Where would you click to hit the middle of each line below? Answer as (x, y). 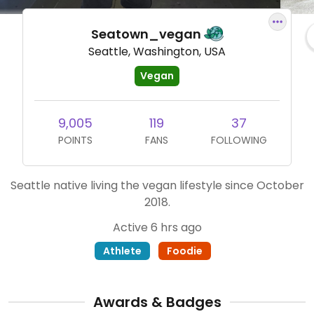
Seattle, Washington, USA (157, 52)
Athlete (122, 251)
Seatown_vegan (147, 34)
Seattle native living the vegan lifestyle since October (157, 186)
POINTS (75, 141)
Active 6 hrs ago (157, 228)
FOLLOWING (239, 141)
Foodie (185, 251)
